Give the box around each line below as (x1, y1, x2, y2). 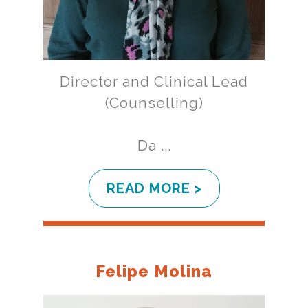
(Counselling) (104, 94, 203, 112)
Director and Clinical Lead (60, 73, 248, 91)
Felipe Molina (96, 261, 212, 282)
